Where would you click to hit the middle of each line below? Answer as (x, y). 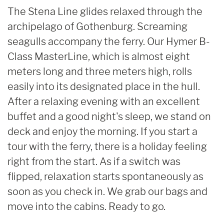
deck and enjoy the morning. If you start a (102, 131)
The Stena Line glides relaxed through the (105, 11)
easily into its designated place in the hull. (104, 86)
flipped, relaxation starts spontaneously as (105, 176)
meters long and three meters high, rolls (100, 71)
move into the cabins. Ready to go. (86, 206)
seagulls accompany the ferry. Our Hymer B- (109, 41)
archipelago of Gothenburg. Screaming (97, 26)
